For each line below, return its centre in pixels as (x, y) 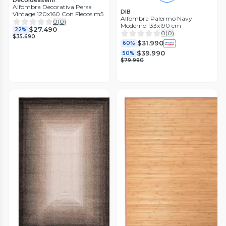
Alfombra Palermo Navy (156, 18)
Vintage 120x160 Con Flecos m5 (58, 14)
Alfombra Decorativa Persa (52, 7)
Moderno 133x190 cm (151, 25)
